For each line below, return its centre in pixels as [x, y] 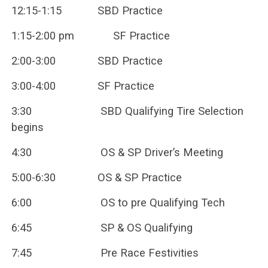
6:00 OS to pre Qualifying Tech [118, 203]
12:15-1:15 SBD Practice [87, 11]
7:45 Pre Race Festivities [105, 253]
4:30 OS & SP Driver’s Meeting [117, 153]
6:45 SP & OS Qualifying [102, 228]
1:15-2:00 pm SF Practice [90, 36]
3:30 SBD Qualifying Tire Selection [127, 111]
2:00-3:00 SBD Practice [87, 61]
